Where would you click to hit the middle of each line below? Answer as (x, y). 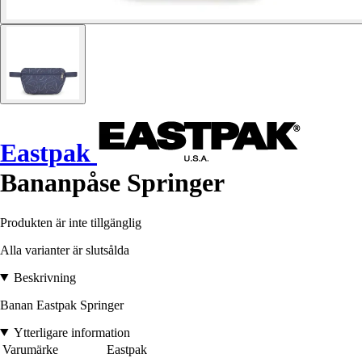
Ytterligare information (72, 332)
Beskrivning (44, 277)
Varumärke (30, 349)
